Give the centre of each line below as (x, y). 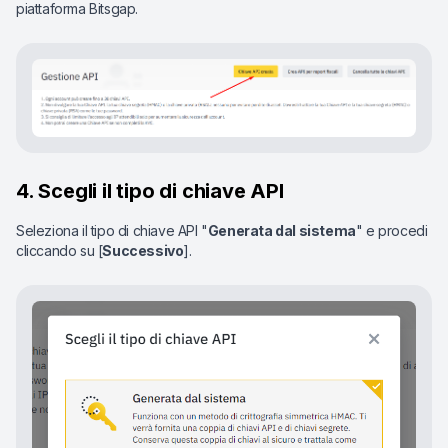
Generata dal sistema (281, 231)
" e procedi (391, 231)
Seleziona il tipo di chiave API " (112, 231)
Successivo (143, 251)
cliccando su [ (59, 251)
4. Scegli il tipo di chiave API (150, 191)
